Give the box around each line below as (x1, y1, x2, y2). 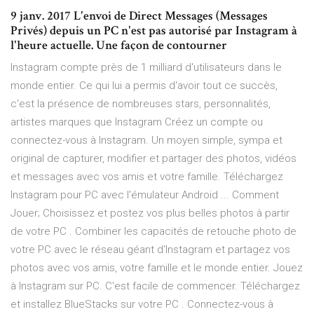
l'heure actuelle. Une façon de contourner (11, 37, 230, 54)
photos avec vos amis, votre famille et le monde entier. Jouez (11, 261, 303, 275)
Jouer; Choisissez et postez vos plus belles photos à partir (11, 207, 289, 220)
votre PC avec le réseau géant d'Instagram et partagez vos (11, 243, 290, 257)
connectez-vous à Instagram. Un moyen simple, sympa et (11, 134, 282, 147)
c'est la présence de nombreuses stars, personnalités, (11, 97, 271, 111)
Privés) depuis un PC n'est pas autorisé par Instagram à (11, 22, 297, 39)
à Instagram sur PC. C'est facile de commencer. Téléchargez (11, 280, 300, 293)
